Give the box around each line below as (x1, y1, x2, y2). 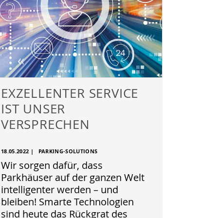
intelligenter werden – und (1, 183, 118, 196)
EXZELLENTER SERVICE (1, 85, 139, 101)
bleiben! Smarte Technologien (1, 195, 134, 208)
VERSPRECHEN (1, 116, 90, 132)
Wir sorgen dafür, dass (1, 159, 103, 172)
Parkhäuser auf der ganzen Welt (1, 171, 145, 184)
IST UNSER (1, 100, 66, 117)
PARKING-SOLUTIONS (38, 147, 98, 155)
